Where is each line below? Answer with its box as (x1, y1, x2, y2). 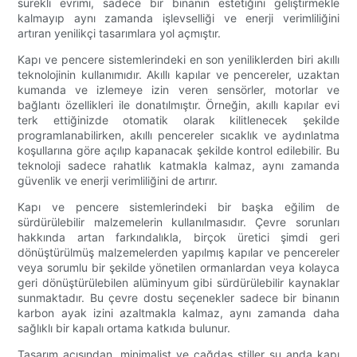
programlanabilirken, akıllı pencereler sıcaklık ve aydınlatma (18, 128, 339, 143)
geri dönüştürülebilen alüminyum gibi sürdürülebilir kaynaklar (18, 276, 339, 290)
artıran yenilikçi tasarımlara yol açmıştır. (18, 26, 222, 41)
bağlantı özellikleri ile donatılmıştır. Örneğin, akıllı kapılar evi (18, 98, 339, 112)
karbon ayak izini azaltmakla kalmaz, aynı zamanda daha (18, 306, 339, 320)
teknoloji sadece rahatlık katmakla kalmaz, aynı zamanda (18, 159, 339, 173)
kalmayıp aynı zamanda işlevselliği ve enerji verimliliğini (18, 11, 339, 25)
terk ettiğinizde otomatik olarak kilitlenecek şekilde (18, 113, 339, 127)
